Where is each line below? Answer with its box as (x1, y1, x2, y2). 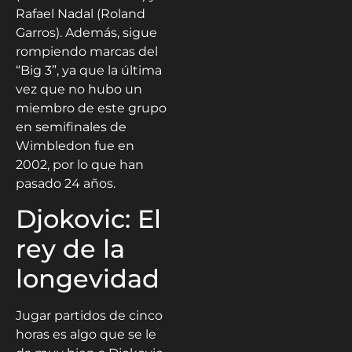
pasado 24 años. (16, 175, 115, 191)
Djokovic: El (16, 203, 161, 235)
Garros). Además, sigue (16, 24, 157, 40)
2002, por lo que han (16, 156, 144, 172)
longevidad (16, 263, 159, 295)
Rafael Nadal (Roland (16, 5, 145, 21)
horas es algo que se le (16, 327, 156, 343)
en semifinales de (16, 119, 126, 134)
